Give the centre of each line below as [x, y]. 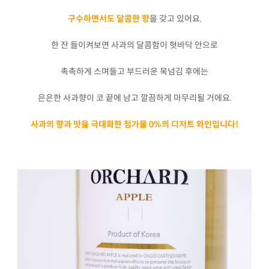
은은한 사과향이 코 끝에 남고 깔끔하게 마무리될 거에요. [134, 98]
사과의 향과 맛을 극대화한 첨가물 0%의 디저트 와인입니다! [134, 125]
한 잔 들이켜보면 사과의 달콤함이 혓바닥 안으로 [134, 45]
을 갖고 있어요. [175, 19]
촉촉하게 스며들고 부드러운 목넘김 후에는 [134, 72]
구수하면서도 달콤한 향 [108, 19]
